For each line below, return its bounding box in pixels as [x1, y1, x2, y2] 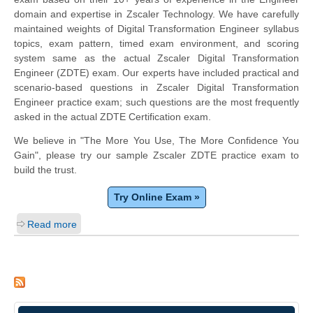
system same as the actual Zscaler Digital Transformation [14, 52, 299, 64]
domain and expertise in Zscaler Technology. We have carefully [14, 8, 299, 20]
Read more [27, 218, 77, 230]
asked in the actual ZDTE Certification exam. [14, 110, 211, 122]
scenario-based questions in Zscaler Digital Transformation [14, 81, 299, 93]
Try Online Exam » [113, 191, 200, 203]
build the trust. [14, 163, 77, 175]
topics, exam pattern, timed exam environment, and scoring [14, 37, 299, 49]
